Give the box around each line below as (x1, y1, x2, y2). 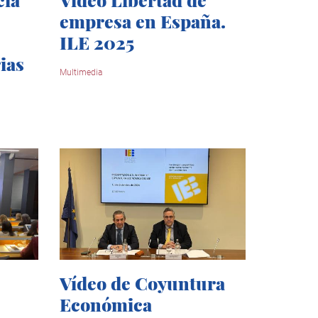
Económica (59, 292, 152, 317)
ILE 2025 (59, 31, 134, 55)
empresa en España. (59, 9, 226, 33)
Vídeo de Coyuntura (59, 271, 225, 295)
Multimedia (59, 67, 102, 78)
